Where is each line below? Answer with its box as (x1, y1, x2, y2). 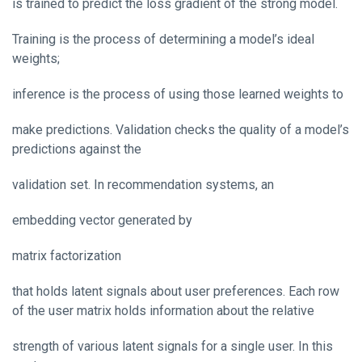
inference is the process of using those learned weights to (12, 86, 343, 102)
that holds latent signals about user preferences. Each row (12, 283, 339, 299)
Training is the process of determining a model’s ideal (12, 31, 314, 47)
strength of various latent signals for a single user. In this (12, 338, 333, 354)
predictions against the (12, 141, 141, 157)
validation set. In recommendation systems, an (12, 176, 274, 192)
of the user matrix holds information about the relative (12, 302, 314, 318)
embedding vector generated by (12, 212, 192, 228)
